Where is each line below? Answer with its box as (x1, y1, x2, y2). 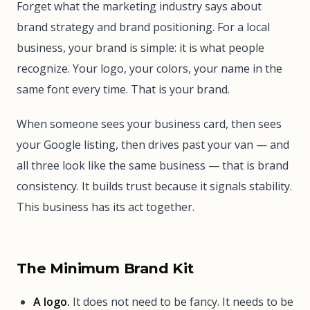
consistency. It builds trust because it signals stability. (17, 178, 292, 194)
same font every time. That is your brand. (17, 81, 230, 97)
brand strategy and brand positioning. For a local (17, 19, 270, 35)
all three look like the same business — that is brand (17, 157, 289, 173)
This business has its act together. (17, 199, 194, 215)
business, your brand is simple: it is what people (17, 39, 264, 55)
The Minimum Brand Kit (17, 259, 194, 277)
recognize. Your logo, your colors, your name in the (17, 60, 282, 76)
